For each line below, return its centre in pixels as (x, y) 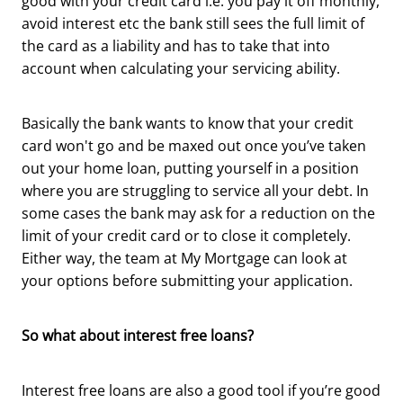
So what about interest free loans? (139, 335)
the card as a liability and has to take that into (176, 45)
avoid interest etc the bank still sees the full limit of (193, 23)
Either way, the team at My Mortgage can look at (184, 258)
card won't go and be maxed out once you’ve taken (194, 145)
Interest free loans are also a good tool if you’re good (201, 390)
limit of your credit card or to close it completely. (186, 235)
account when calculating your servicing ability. (183, 68)
